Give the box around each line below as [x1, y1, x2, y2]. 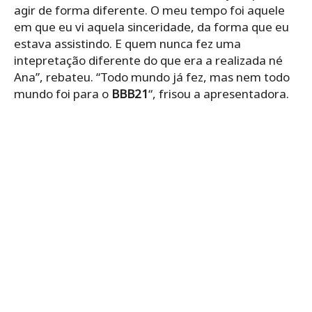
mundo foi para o [14, 86, 111, 102]
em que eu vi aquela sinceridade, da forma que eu [14, 19, 289, 36]
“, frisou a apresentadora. [148, 86, 289, 102]
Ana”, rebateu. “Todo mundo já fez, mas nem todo [14, 69, 290, 86]
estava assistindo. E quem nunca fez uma [14, 36, 241, 52]
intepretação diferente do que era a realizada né [14, 52, 283, 69]
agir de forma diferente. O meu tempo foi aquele [14, 2, 285, 19]
